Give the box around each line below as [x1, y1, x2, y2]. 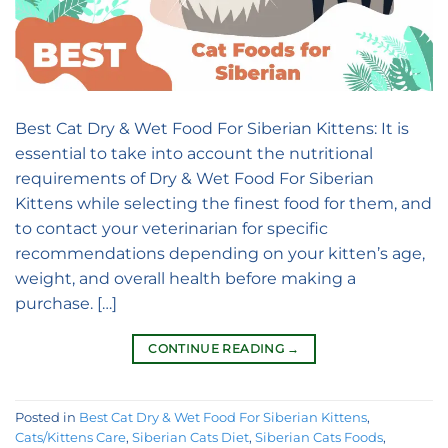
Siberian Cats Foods [255, 429, 383, 445]
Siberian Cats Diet [132, 429, 249, 445]
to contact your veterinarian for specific [15, 219, 328, 239]
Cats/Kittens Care [15, 429, 126, 445]
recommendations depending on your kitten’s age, [15, 244, 425, 264]
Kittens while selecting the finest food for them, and [15, 194, 432, 214]
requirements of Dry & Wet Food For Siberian [15, 169, 374, 189]
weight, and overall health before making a [15, 269, 356, 289]
